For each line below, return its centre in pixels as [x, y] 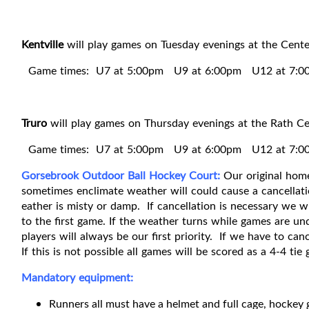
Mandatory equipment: [79, 278]
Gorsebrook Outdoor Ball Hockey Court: [122, 176]
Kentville [42, 44]
